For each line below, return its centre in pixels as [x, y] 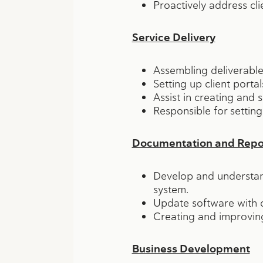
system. [171, 189]
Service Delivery [173, 37]
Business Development [191, 249]
